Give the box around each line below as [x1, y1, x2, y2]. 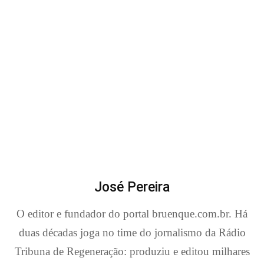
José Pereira [94, 179, 170, 195]
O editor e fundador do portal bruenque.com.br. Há [16, 207, 247, 220]
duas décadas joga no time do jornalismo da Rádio [18, 226, 246, 239]
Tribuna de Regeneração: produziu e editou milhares [14, 245, 250, 258]
